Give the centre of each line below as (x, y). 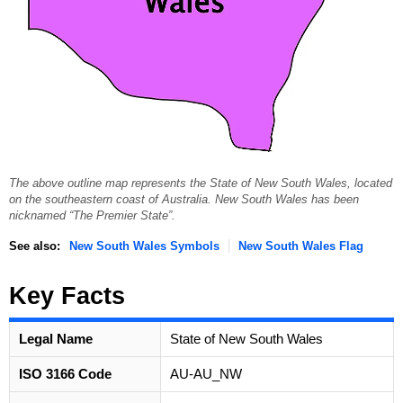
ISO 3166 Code (65, 373)
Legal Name (56, 338)
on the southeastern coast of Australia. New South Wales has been (184, 199)
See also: (35, 246)
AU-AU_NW (206, 373)
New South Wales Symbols (144, 246)
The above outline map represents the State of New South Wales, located (201, 183)
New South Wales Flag (301, 246)
